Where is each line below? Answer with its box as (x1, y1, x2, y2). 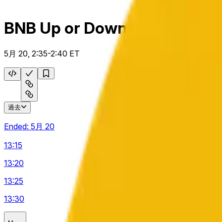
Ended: (4, 121, 31, 131)
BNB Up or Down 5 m (4, 18, 158, 38)
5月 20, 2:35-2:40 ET (4, 48, 80, 58)
